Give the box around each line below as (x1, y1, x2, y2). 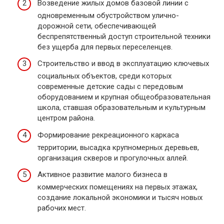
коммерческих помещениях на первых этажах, (37, 182, 197, 192)
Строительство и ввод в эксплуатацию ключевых (37, 59, 209, 68)
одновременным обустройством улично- (37, 10, 179, 20)
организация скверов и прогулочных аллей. (37, 153, 188, 162)
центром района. (37, 113, 95, 123)
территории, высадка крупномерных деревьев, (37, 142, 199, 152)
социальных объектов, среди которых (37, 71, 171, 81)
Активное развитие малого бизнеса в (37, 170, 167, 179)
